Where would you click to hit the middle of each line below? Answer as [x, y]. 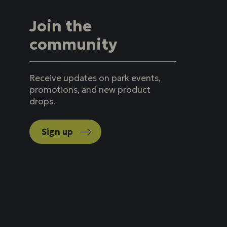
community [73, 45]
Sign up [58, 132]
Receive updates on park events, [95, 78]
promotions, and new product [90, 90]
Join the [61, 26]
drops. [43, 102]
